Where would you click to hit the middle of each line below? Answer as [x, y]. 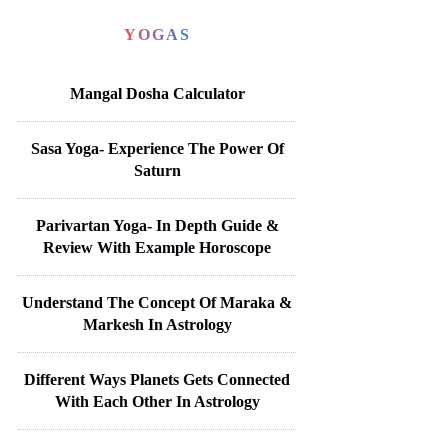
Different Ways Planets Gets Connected [157, 379]
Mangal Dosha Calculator [157, 93]
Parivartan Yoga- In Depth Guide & [157, 225]
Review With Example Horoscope [157, 247]
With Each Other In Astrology [157, 401]
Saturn [157, 170]
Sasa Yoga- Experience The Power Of [157, 148]
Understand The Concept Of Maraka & [157, 302]
